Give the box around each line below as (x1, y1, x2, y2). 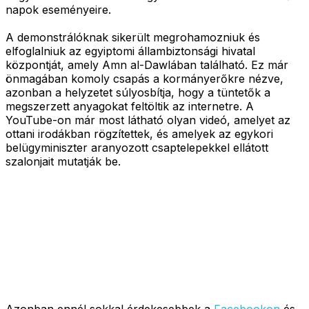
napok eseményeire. (6, 2, 111, 17)
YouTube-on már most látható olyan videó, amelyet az (6, 112, 290, 127)
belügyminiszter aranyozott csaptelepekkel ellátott (6, 140, 268, 154)
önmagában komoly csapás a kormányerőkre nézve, (6, 71, 283, 86)
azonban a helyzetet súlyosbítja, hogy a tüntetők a (6, 85, 270, 99)
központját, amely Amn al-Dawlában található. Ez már (6, 57, 288, 72)
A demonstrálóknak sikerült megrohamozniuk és (6, 30, 260, 44)
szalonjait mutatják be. (6, 154, 121, 168)
